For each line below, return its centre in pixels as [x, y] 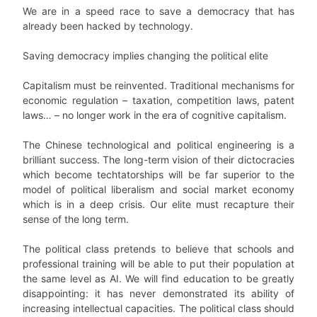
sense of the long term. [76, 219]
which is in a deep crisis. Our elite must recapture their [158, 204]
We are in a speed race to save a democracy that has [158, 11]
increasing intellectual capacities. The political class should [158, 309]
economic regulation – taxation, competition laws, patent [158, 100]
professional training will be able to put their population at [158, 264]
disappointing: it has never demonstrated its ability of [158, 294]
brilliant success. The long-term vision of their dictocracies [158, 160]
